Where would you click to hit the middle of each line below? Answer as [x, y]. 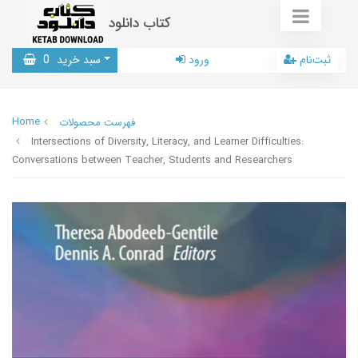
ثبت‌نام [315, 60]
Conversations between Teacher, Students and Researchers [152, 160]
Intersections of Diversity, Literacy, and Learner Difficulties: [167, 142]
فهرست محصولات [97, 123]
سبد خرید [77, 60]
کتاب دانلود [140, 24]
